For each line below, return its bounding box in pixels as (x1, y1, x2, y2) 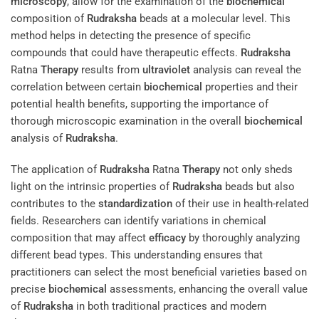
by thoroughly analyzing (186, 231, 300, 244)
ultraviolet (142, 63, 190, 77)
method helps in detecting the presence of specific (11, 29, 251, 43)
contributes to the (11, 197, 98, 210)
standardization (98, 197, 172, 210)
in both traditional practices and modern (73, 299, 266, 313)
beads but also (222, 179, 295, 193)
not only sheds (220, 162, 293, 176)
